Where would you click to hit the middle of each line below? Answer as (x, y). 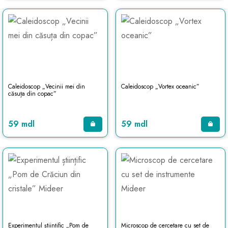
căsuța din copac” (32, 94)
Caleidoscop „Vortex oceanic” (160, 87)
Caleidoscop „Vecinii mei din (47, 87)
